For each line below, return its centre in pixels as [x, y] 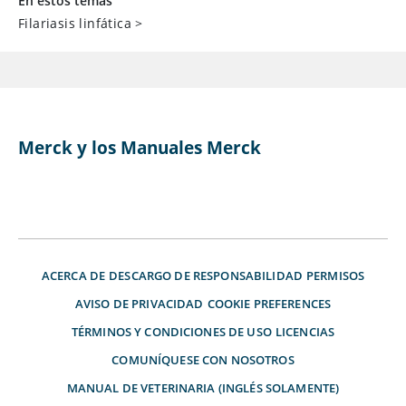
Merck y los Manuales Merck [140, 148]
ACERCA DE [73, 276]
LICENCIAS [305, 332]
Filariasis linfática [75, 24]
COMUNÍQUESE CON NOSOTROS [203, 360]
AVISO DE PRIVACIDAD [139, 304]
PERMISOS [335, 276]
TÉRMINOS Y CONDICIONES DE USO [171, 332]
